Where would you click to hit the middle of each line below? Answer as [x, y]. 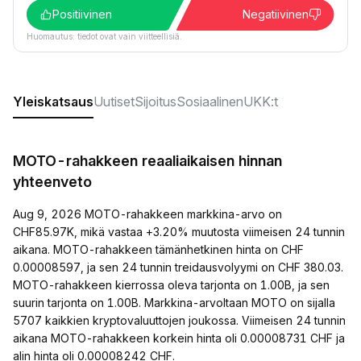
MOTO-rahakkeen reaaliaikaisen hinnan [147, 161]
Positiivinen [82, 14]
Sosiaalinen [210, 102]
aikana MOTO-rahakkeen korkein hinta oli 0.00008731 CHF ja [179, 338]
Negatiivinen [276, 14]
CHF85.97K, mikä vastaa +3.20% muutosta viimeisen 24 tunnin [179, 232]
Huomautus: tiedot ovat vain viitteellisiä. [104, 36]
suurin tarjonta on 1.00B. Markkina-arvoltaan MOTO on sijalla [174, 303]
